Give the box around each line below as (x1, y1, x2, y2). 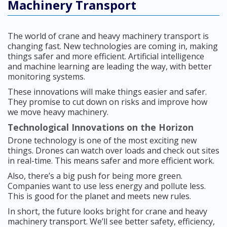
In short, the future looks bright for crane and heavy (8, 206, 207, 217)
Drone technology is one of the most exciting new (8, 135, 197, 146)
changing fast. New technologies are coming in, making (8, 41, 218, 52)
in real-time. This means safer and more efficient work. (8, 155, 214, 167)
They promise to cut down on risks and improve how (8, 96, 207, 108)
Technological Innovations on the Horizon (8, 121, 194, 134)
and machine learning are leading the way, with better (8, 61, 212, 72)
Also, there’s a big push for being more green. (8, 170, 182, 182)
